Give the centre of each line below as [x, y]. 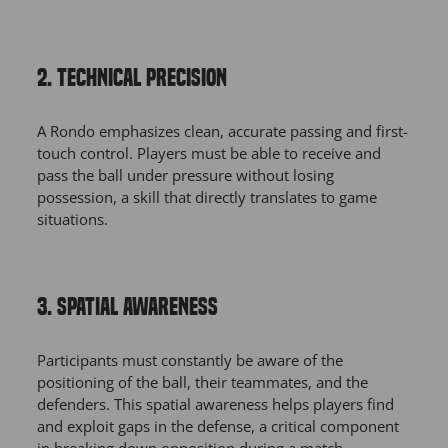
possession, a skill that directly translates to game [207, 197]
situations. [72, 219]
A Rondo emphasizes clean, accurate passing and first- [222, 131]
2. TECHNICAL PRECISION [132, 78]
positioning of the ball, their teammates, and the [202, 382]
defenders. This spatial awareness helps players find [215, 404]
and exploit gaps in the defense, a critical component [218, 426]
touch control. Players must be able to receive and [209, 153]
